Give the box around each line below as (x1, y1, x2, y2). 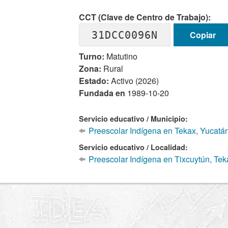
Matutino (104, 50, 138, 62)
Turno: (79, 50, 105, 62)
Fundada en (79, 87, 128, 99)
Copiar (189, 28, 216, 41)
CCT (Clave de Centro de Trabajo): (79, 11, 211, 23)
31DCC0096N (92, 28, 158, 41)
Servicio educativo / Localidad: (79, 142, 188, 152)
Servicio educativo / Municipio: (79, 113, 188, 124)
